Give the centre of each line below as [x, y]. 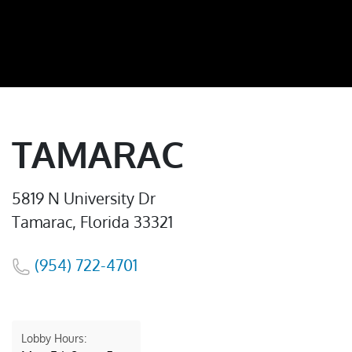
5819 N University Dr [84, 198]
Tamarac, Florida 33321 [92, 222]
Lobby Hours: [54, 338]
